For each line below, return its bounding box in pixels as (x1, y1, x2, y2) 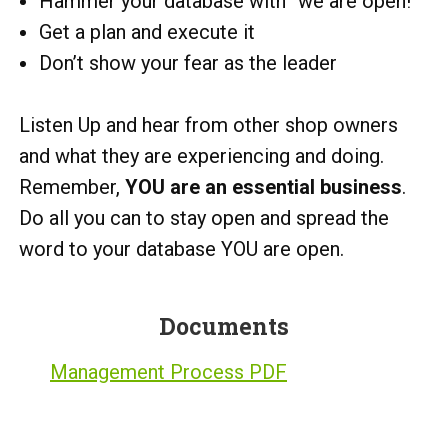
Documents (159, 310, 289, 341)
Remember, (19, 174, 125, 199)
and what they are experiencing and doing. (19, 143, 384, 168)
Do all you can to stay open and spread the (19, 205, 389, 230)
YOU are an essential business (125, 174, 402, 199)
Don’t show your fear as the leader (39, 50, 337, 75)
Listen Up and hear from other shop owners (19, 112, 398, 137)
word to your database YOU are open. (19, 236, 344, 261)
